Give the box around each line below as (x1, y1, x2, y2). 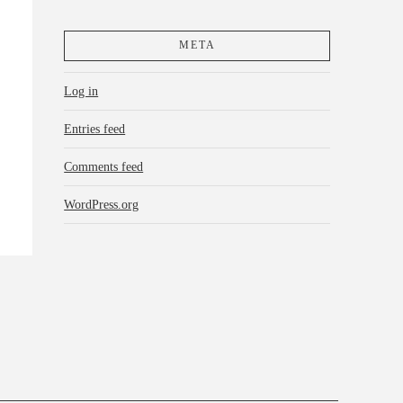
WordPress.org (64, 197, 139, 211)
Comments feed (64, 159, 144, 174)
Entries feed (64, 121, 126, 136)
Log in (64, 84, 99, 98)
